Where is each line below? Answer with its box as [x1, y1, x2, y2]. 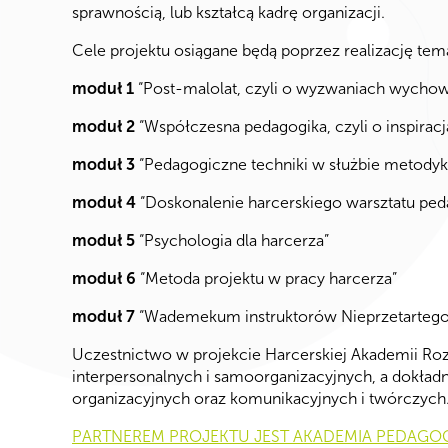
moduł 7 [72, 307, 135, 327]
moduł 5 [72, 231, 135, 251]
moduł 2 [72, 117, 135, 137]
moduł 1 [72, 79, 134, 99]
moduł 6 [72, 269, 136, 289]
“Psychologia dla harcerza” [135, 231, 329, 251]
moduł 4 [72, 193, 136, 213]
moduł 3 [72, 155, 135, 175]
